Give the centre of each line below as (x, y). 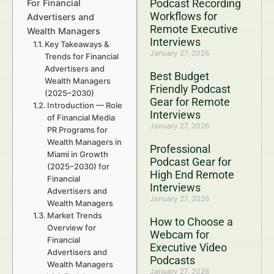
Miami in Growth (78, 154)
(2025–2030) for (79, 166)
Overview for (72, 228)
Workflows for (183, 16)
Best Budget (180, 76)
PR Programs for (78, 130)
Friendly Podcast (190, 89)
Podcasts (172, 260)
